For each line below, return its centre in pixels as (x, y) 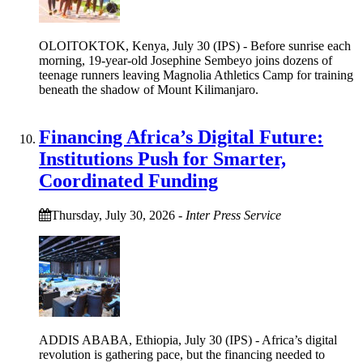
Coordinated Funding (128, 180)
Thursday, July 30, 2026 (113, 215)
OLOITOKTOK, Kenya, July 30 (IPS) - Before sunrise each (195, 45)
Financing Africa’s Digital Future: (181, 137)
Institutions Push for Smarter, (162, 158)
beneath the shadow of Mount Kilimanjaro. (149, 89)
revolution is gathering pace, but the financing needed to (182, 354)
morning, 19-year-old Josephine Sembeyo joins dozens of (186, 60)
